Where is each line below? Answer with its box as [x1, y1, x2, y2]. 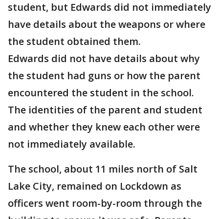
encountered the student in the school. [8, 86, 194, 100]
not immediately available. [8, 137, 135, 151]
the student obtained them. [8, 35, 141, 48]
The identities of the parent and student [8, 103, 202, 117]
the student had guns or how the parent [8, 69, 200, 83]
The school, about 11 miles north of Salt [8, 162, 197, 176]
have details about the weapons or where [8, 18, 205, 31]
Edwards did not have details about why [8, 52, 200, 66]
